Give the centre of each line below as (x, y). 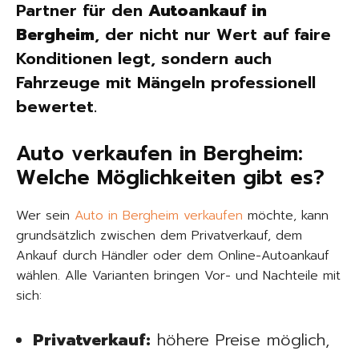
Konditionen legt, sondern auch (144, 58)
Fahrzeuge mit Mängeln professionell (166, 83)
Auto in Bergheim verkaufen (159, 216)
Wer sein (45, 216)
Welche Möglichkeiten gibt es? (170, 178)
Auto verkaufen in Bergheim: (159, 154)
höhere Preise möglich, (240, 340)
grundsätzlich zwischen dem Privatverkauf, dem (159, 236)
